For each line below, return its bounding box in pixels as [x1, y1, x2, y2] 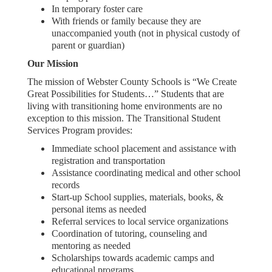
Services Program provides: [27, 125, 132, 135]
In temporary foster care [52, 4, 143, 14]
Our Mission [27, 58, 78, 69]
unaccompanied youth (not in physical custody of [52, 28, 240, 38]
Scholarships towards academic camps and [52, 253, 214, 263]
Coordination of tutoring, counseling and [52, 228, 207, 239]
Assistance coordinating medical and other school [52, 168, 240, 178]
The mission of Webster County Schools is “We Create [27, 76, 237, 87]
